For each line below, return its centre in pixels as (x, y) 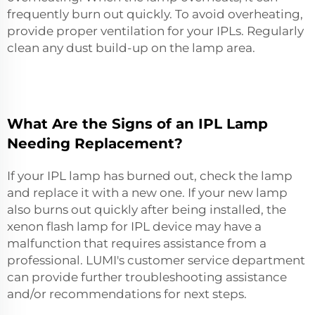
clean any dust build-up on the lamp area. (131, 47)
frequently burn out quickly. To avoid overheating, (155, 14)
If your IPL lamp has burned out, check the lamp (150, 175)
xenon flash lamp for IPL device (99, 226)
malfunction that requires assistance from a (137, 243)
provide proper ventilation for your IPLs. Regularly (155, 31)
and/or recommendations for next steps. (127, 294)
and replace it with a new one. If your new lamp (147, 192)
